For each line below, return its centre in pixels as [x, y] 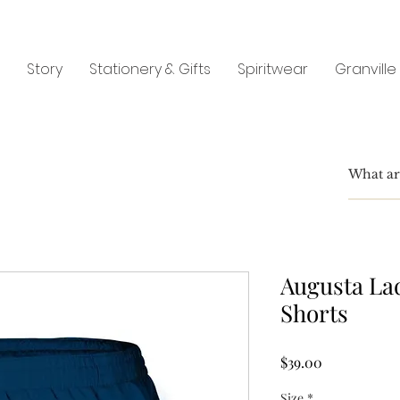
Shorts [314, 313]
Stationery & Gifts [150, 69]
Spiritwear [273, 69]
